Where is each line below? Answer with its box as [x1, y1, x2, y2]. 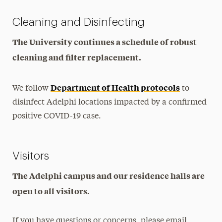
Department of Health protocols [51, 81, 180, 93]
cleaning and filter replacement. [12, 51, 142, 62]
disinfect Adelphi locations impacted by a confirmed [12, 98, 207, 107]
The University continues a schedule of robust [12, 36, 197, 47]
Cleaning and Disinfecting [12, 16, 145, 28]
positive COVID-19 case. [12, 112, 102, 120]
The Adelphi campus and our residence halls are [12, 169, 205, 181]
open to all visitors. [12, 185, 93, 196]
